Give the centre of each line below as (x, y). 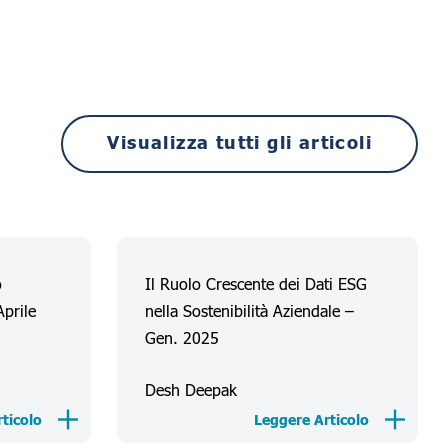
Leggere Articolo (312, 421)
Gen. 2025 (182, 338)
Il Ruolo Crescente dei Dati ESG (256, 284)
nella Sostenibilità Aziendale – (250, 311)
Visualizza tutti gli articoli (239, 143)
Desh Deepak (191, 390)
